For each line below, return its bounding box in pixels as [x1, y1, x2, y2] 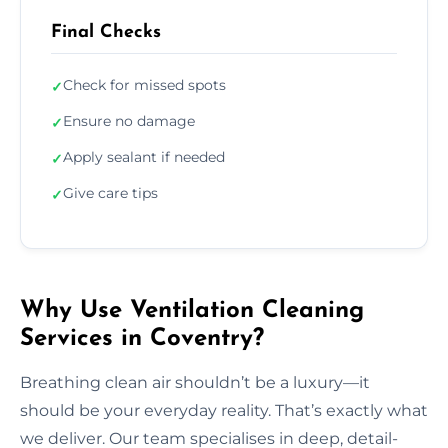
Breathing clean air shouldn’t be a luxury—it [20, 372, 370, 392]
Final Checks [51, 22, 161, 42]
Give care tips [63, 183, 158, 202]
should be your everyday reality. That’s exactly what [20, 400, 428, 420]
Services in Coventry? [20, 326, 264, 351]
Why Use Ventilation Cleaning [20, 298, 364, 323]
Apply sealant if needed [63, 147, 225, 166]
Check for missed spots [63, 75, 226, 94]
